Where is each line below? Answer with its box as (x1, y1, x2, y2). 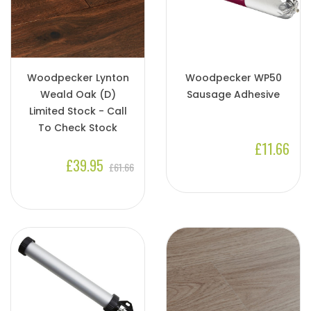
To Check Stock (38, 120, 117, 135)
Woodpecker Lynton (26, 70, 129, 85)
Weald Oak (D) (40, 87, 116, 101)
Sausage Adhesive (187, 87, 280, 101)
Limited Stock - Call (28, 103, 127, 118)
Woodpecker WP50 (185, 70, 282, 85)
